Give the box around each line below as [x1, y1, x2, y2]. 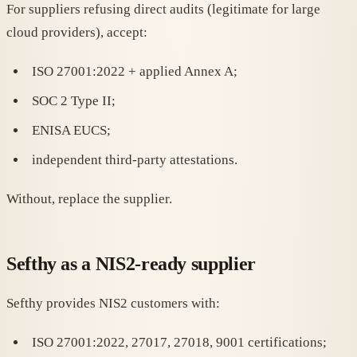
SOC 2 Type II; [32, 93, 116, 109]
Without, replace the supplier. [6, 191, 172, 207]
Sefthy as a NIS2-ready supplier [6, 253, 256, 275]
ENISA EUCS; [32, 123, 111, 139]
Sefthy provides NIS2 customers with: [6, 296, 220, 312]
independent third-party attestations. [32, 152, 237, 168]
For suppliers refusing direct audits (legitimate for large [6, 2, 320, 18]
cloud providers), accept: [6, 25, 147, 41]
